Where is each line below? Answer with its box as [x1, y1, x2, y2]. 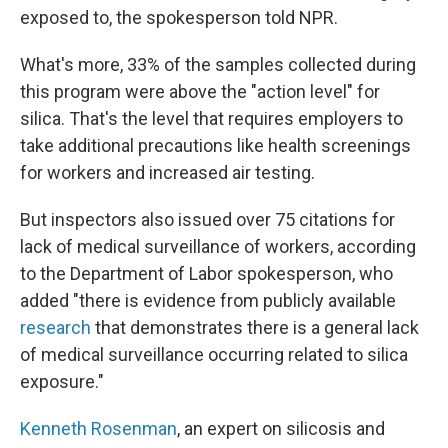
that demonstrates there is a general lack [91, 317, 419, 339]
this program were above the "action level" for [20, 81, 380, 103]
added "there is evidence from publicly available [20, 290, 396, 312]
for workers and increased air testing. [20, 162, 315, 184]
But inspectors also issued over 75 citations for [20, 209, 395, 231]
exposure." [20, 371, 104, 393]
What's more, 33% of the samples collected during [20, 54, 416, 76]
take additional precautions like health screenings [20, 135, 411, 157]
